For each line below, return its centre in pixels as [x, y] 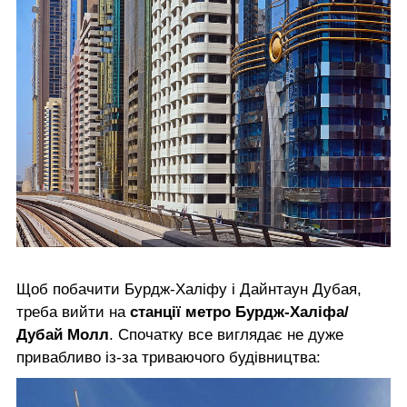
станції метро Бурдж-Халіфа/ [239, 313]
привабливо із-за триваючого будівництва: [169, 358]
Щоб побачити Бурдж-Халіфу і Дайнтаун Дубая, [189, 290]
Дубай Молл [63, 335]
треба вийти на [73, 313]
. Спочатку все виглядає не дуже [226, 335]
